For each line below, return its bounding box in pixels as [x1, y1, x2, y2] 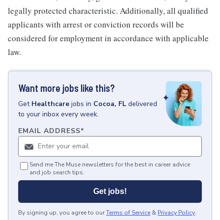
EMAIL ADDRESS [18, 126, 81, 136]
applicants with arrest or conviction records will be [8, 19, 184, 30]
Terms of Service [106, 209, 150, 217]
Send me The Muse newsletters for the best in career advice [29, 161, 190, 169]
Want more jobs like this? [18, 82, 115, 94]
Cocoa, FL [93, 99, 126, 109]
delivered [128, 99, 157, 109]
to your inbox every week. [18, 110, 99, 119]
